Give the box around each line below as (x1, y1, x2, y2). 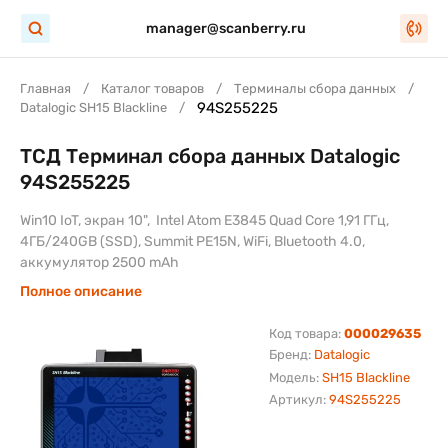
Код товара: (268, 326, 344, 341)
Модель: (268, 370, 322, 385)
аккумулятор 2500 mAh (20, 254, 179, 271)
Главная (20, 81, 71, 96)
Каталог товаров (101, 81, 204, 96)
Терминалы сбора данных (234, 81, 396, 96)
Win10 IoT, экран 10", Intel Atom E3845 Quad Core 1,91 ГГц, (20, 212, 389, 229)
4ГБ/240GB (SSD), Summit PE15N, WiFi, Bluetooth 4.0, (20, 233, 365, 250)
